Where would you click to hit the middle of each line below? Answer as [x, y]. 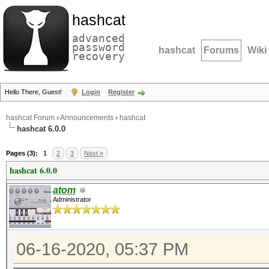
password [98, 47]
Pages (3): [22, 153]
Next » [94, 153]
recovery [98, 56]
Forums [221, 50]
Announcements [87, 118]
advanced [98, 38]
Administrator [72, 199]
